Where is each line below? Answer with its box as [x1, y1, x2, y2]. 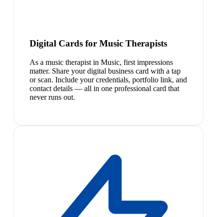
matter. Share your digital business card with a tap [30, 66, 181, 75]
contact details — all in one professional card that [30, 84, 179, 93]
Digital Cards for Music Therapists [30, 38, 167, 48]
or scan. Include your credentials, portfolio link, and [30, 75, 187, 84]
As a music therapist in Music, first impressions [30, 58, 173, 66]
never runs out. [30, 93, 75, 101]
